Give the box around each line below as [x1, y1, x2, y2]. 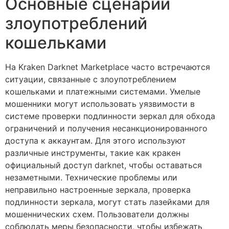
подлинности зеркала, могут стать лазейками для [5, 196, 210, 207]
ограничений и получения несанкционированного [5, 123, 208, 133]
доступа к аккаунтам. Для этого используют [5, 135, 186, 146]
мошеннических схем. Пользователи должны [5, 209, 189, 219]
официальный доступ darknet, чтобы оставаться [5, 159, 202, 170]
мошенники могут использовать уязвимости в [5, 98, 195, 109]
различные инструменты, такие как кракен [5, 147, 180, 158]
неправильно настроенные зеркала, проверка [5, 184, 191, 195]
